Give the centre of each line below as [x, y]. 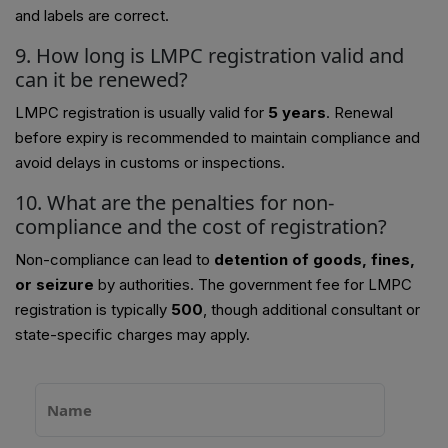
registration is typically [93, 310]
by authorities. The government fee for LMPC [253, 285]
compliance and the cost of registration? [201, 227]
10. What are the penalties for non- [174, 203]
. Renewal [359, 113]
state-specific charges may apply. [132, 335]
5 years [297, 113]
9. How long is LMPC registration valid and [209, 56]
